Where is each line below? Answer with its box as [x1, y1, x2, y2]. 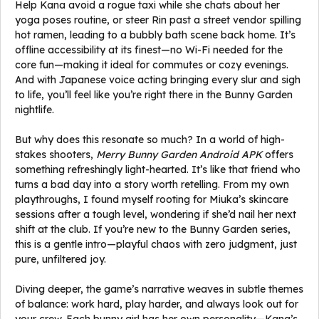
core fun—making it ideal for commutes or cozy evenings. [15, 58, 288, 71]
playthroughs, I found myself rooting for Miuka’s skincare [15, 193, 288, 206]
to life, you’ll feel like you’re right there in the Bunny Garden [15, 88, 293, 101]
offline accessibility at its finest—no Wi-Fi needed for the [15, 43, 283, 56]
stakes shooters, [15, 148, 96, 161]
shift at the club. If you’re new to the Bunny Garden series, [15, 223, 291, 236]
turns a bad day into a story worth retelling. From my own [15, 178, 289, 191]
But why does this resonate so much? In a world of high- [15, 133, 285, 146]
